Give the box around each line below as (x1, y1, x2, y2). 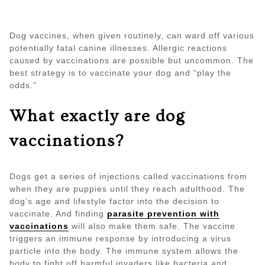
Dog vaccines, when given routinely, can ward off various (9, 31, 254, 41)
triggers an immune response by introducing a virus (9, 234, 231, 244)
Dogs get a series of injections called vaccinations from (9, 172, 247, 182)
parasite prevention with (107, 209, 219, 219)
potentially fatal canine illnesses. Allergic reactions (9, 43, 227, 53)
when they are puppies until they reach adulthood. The (9, 184, 245, 194)
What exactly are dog (9, 107, 185, 126)
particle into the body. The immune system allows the (9, 246, 238, 256)
